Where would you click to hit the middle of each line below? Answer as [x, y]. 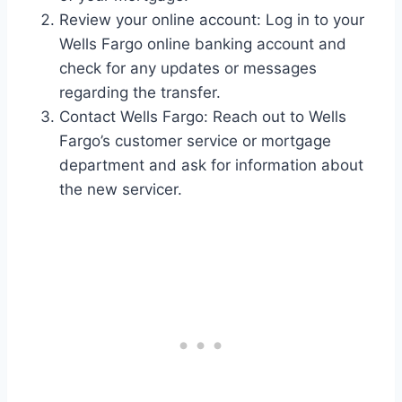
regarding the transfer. [140, 93]
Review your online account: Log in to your [212, 20]
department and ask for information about [211, 166]
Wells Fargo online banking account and [203, 44]
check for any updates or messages [188, 69]
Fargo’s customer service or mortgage [195, 141]
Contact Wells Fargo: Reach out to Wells [203, 117]
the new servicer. [121, 190]
